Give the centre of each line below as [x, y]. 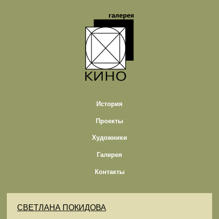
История [109, 104]
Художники [109, 138]
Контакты [109, 172]
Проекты [109, 121]
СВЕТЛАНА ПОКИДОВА [62, 208]
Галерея [109, 155]
